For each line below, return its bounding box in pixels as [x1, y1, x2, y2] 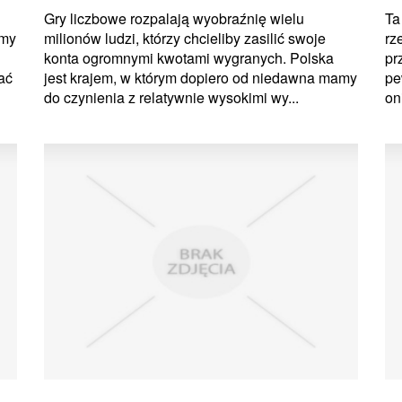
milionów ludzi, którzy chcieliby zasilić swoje [44, 28, 326, 49]
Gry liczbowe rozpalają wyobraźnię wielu [44, 8, 304, 30]
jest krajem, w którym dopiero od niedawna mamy [44, 67, 357, 89]
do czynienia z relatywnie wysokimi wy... [44, 87, 299, 109]
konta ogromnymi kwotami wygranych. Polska [44, 48, 334, 69]
